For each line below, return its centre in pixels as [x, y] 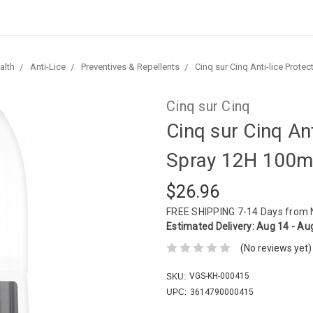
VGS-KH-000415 [219, 276]
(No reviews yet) [276, 248]
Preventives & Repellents [130, 67]
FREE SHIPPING [202, 211]
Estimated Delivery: [211, 226]
